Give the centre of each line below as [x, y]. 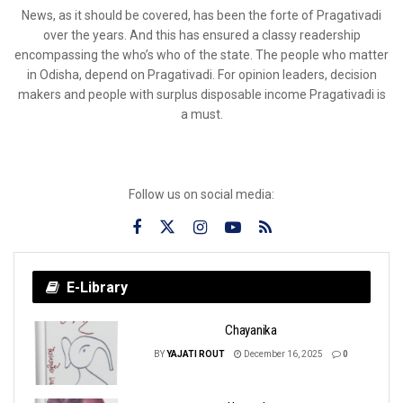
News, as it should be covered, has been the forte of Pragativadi [201, 15]
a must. [201, 114]
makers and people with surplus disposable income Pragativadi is [201, 94]
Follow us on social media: [201, 194]
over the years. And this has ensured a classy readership [201, 35]
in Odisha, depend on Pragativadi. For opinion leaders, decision [201, 74]
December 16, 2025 [282, 354]
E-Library [97, 287]
